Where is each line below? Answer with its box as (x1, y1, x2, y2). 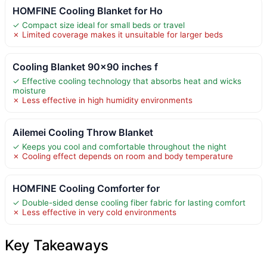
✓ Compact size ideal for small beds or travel (13, 20, 185, 30)
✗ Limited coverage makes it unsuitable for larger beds (13, 29, 223, 39)
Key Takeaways (5, 236, 109, 254)
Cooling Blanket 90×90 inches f (13, 60, 158, 73)
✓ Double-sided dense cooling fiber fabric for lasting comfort (13, 197, 246, 207)
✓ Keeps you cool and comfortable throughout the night (13, 141, 226, 151)
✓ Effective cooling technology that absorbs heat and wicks (13, 76, 241, 86)
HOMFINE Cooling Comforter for (13, 182, 160, 194)
